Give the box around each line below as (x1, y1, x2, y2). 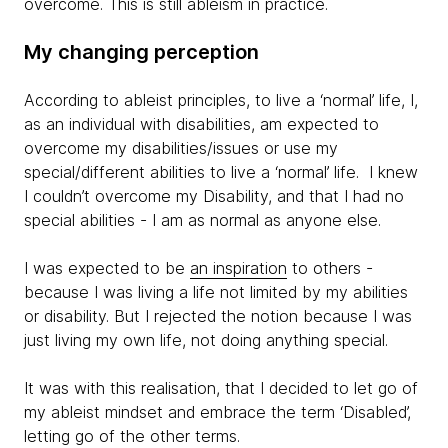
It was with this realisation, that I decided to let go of (24, 378, 418, 398)
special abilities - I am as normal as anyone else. (24, 210, 381, 230)
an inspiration (190, 258, 287, 278)
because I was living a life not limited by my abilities (24, 282, 408, 302)
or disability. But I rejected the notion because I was (24, 306, 412, 326)
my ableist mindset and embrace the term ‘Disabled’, (24, 402, 411, 422)
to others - (287, 258, 373, 278)
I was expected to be (24, 258, 190, 278)
